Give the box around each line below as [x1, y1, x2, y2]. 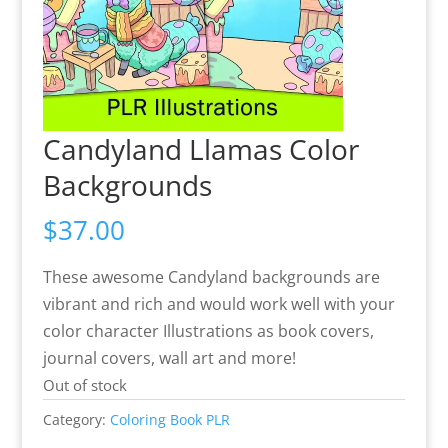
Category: [42, 410, 110, 429]
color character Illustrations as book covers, [42, 320, 374, 342]
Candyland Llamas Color [42, 130, 359, 168]
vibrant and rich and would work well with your [42, 293, 395, 315]
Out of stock [42, 375, 127, 395]
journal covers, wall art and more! [42, 347, 296, 369]
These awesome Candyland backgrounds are [42, 266, 380, 288]
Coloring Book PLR [109, 410, 230, 429]
